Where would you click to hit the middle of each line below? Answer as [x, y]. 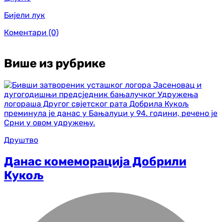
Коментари [25, 32]
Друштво [21, 140]
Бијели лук [25, 15]
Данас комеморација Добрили [95, 161]
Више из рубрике [55, 63]
